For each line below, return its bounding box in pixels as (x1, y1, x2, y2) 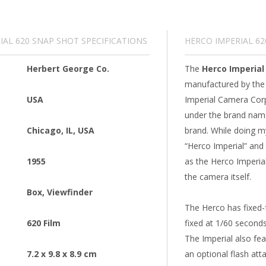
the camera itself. (184, 171, 251, 183)
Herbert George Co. (27, 63, 109, 75)
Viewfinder (47, 186, 93, 198)
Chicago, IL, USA (27, 125, 94, 137)
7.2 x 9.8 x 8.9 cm (27, 248, 97, 260)
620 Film (27, 217, 61, 229)
